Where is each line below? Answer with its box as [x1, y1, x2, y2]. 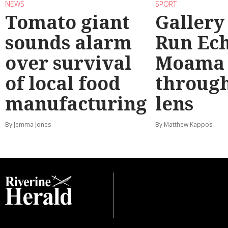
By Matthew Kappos [155, 120, 212, 129]
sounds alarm [5, 30, 132, 55]
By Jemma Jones [5, 120, 51, 129]
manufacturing [5, 91, 147, 116]
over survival [5, 50, 131, 75]
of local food [5, 70, 121, 96]
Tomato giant [5, 9, 130, 35]
